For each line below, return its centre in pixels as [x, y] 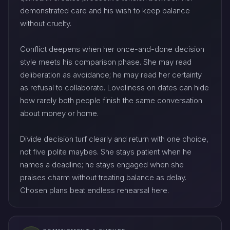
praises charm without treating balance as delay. [103, 178]
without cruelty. [46, 24]
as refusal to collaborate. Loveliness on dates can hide [114, 88]
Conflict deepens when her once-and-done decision [112, 49]
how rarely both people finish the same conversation [111, 101]
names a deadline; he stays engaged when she [102, 165]
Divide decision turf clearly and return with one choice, [114, 139]
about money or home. [59, 113]
